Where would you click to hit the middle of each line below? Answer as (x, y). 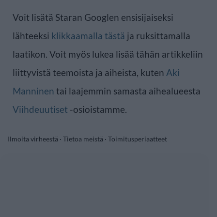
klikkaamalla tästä (88, 36)
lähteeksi (32, 36)
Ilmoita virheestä (33, 139)
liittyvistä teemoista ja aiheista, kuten (89, 73)
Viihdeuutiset (40, 109)
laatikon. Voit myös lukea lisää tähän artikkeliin (108, 54)
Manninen (33, 91)
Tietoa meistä (83, 139)
